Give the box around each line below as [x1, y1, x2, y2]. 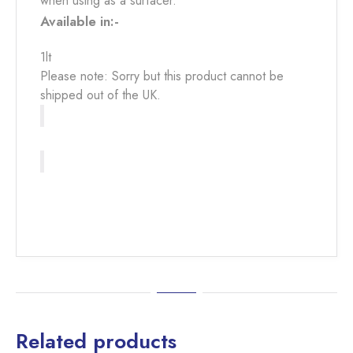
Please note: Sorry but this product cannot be [40, 67, 284, 85]
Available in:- [40, 12, 119, 31]
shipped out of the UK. [40, 86, 161, 104]
